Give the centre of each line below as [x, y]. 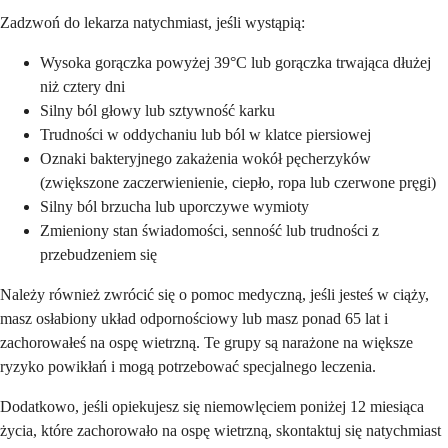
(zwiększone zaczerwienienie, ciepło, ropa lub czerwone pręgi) [238, 183]
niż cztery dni [82, 87]
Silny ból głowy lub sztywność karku [157, 111]
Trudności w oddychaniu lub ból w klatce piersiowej [205, 135]
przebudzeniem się [98, 255]
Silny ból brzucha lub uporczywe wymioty [174, 207]
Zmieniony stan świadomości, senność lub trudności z [209, 231]
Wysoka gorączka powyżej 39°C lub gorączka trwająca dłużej [235, 63]
